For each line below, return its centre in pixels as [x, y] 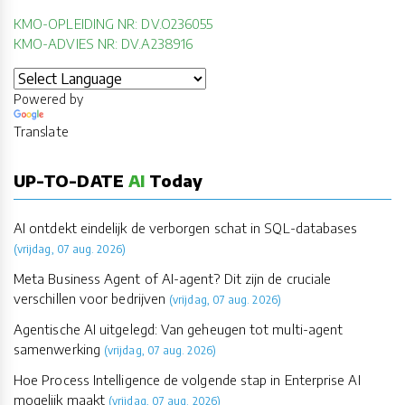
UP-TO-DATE [71, 181]
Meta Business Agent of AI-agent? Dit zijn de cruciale [173, 279]
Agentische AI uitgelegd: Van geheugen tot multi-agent [179, 330]
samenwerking [57, 349]
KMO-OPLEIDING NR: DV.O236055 [113, 24]
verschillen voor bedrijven [90, 299]
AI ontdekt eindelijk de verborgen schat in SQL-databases [186, 228]
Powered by [48, 99]
